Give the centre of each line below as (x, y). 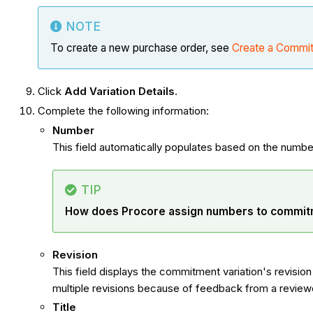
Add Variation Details (120, 92)
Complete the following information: (124, 110)
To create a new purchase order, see (141, 48)
